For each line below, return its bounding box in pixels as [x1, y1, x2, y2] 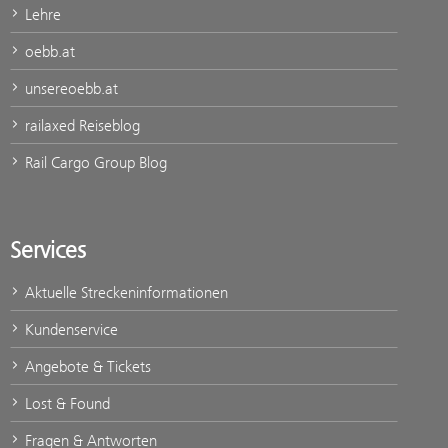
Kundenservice [21, 319, 118, 339]
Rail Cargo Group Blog [21, 152, 167, 172]
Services [10, 235, 86, 264]
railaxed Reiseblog [21, 115, 140, 135]
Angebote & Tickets [21, 356, 151, 376]
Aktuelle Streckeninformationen [21, 282, 228, 302]
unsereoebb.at [21, 78, 118, 98]
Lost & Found [21, 393, 110, 413]
